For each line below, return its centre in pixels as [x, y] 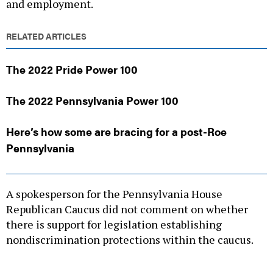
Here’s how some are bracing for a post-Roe [116, 131]
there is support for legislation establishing [114, 224]
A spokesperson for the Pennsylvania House [114, 193]
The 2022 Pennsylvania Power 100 [92, 100]
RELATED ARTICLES [46, 36]
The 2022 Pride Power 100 [72, 69]
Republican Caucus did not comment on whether [127, 209]
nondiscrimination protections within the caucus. [131, 239]
